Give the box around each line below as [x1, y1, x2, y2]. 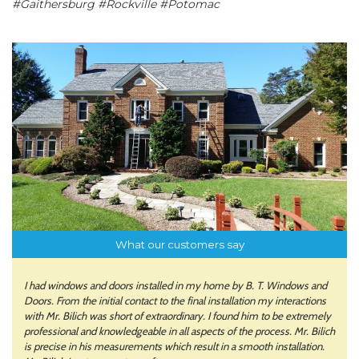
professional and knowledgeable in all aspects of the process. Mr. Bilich [24, 325, 335, 338]
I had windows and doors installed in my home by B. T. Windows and [24, 279, 327, 292]
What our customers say [115, 238, 244, 252]
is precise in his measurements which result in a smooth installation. [24, 340, 325, 353]
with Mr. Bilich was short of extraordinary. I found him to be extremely [24, 309, 331, 323]
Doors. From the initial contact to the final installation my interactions [24, 294, 326, 308]
